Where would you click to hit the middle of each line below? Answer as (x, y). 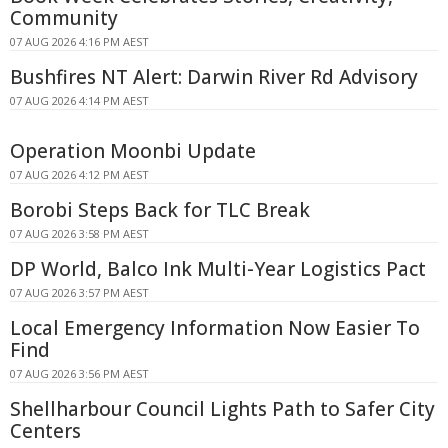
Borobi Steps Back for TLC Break (160, 209)
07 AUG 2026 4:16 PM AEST (79, 41)
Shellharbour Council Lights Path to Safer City (222, 408)
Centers (45, 430)
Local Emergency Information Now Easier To (215, 327)
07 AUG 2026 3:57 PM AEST (79, 292)
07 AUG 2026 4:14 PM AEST (79, 100)
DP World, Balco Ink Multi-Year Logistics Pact (218, 268)
